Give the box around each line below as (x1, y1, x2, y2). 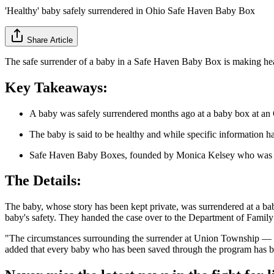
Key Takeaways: (5, 79, 108, 95)
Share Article (27, 35, 73, 45)
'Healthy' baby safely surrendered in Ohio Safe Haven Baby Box (5, 5, 255, 16)
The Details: (5, 172, 81, 189)
